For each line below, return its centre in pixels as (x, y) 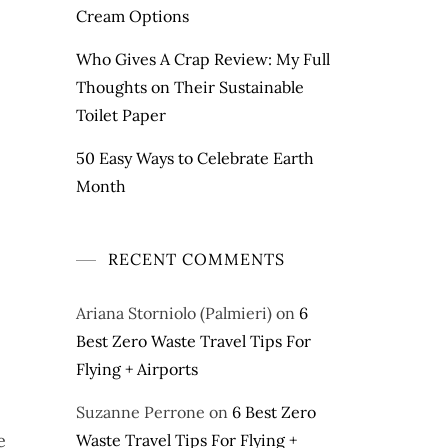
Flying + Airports (137, 369)
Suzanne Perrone (140, 412)
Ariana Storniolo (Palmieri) (174, 313)
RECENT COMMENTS (196, 259)
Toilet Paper (121, 115)
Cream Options (132, 16)
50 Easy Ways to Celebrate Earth (195, 158)
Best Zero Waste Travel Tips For (193, 341)
